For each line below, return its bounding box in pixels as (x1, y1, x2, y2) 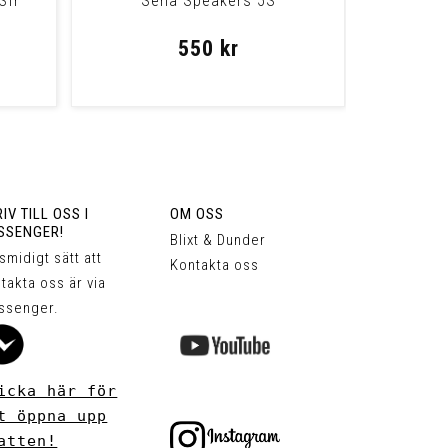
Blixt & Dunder (170, 231, 267, 250)
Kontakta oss (170, 256, 260, 275)
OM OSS (170, 205, 225, 224)
